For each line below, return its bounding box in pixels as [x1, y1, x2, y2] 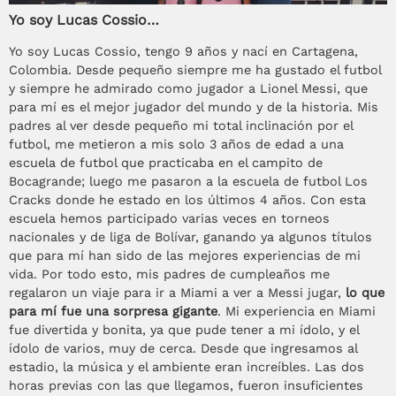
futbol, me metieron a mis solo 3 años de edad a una [9, 137, 344, 152]
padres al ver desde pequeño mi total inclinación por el [9, 118, 353, 133]
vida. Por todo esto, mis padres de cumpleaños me [9, 267, 330, 282]
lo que [346, 286, 385, 301]
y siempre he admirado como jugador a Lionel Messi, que [9, 81, 368, 96]
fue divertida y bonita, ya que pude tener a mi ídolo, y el [9, 323, 359, 338]
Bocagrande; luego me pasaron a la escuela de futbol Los [9, 174, 368, 189]
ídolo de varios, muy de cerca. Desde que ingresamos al [9, 341, 357, 356]
